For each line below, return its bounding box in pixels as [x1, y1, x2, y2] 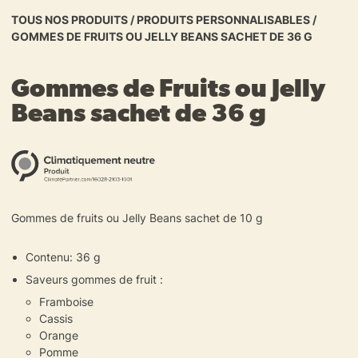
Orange [39, 328, 78, 343]
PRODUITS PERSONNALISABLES [137, 13, 310, 26]
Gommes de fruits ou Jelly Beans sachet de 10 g [11, 211, 263, 225]
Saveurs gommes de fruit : [25, 272, 163, 287]
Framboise [39, 295, 93, 309]
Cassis [39, 312, 73, 326]
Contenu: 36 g [25, 250, 101, 265]
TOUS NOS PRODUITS [11, 13, 128, 26]
